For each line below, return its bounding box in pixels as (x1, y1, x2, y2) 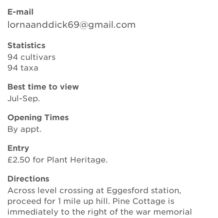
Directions (7, 173, 49, 183)
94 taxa (7, 62, 38, 72)
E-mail (7, 6, 34, 16)
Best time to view (7, 81, 79, 91)
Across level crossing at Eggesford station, (7, 185, 181, 195)
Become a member (70, 119, 148, 129)
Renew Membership (69, 144, 149, 154)
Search (90, 30, 121, 40)
